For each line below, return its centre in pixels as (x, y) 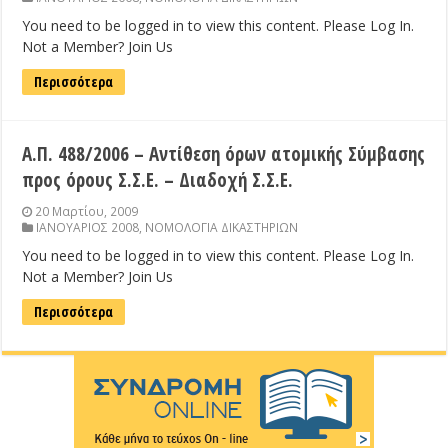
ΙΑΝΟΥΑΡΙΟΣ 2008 (88, 227)
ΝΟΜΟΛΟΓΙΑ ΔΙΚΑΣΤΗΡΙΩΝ (222, 227)
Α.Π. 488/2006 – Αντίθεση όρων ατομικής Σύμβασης (224, 154)
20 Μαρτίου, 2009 (87, 211)
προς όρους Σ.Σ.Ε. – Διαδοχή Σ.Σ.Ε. (158, 180)
